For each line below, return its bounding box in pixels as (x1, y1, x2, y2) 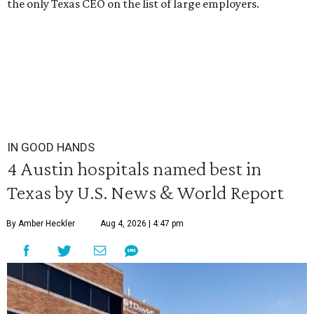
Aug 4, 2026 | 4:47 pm (100, 219, 184, 228)
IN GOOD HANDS (7, 140, 95, 154)
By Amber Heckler (6, 219, 75, 228)
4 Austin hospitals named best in (7, 157, 261, 179)
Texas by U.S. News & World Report (7, 181, 284, 203)
